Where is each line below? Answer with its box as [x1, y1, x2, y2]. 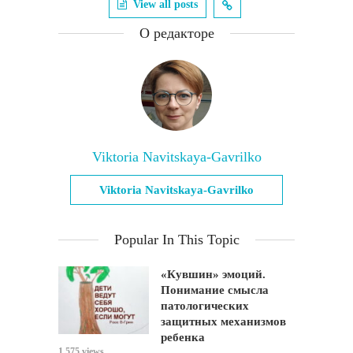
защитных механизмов [161, 315, 286, 328]
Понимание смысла [161, 284, 269, 296]
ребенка [161, 331, 205, 344]
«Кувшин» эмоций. [161, 268, 266, 281]
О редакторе [139, 25, 214, 41]
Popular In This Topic [113, 232, 240, 247]
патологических [161, 299, 249, 312]
